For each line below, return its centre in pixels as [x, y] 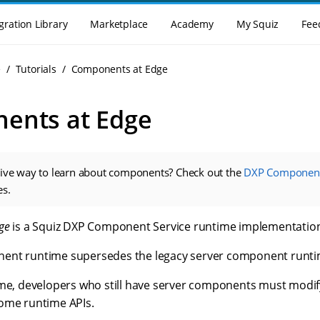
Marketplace [119, 24]
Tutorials [36, 69]
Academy [192, 24]
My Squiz [257, 24]
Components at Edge [119, 69]
